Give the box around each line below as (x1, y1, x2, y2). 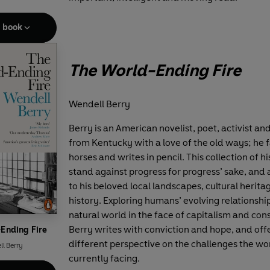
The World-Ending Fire (69, 60, 241, 80)
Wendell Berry (69, 98, 130, 110)
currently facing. (69, 252, 140, 264)
